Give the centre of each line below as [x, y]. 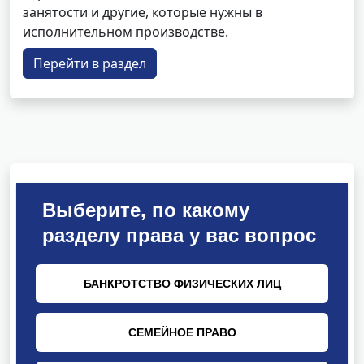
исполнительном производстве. [126, 32]
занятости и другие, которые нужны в [143, 12]
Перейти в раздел [90, 63]
